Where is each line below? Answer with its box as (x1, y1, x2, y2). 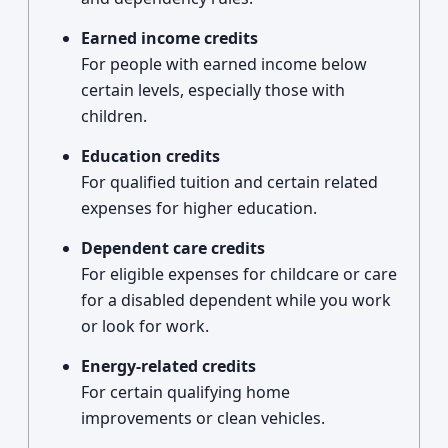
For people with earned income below (81, 53, 367, 75)
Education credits (81, 145, 220, 167)
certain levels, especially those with (81, 79, 345, 101)
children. (81, 105, 147, 127)
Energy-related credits (81, 355, 256, 377)
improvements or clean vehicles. (81, 407, 325, 429)
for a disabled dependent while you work (81, 289, 391, 311)
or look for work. (81, 315, 209, 337)
